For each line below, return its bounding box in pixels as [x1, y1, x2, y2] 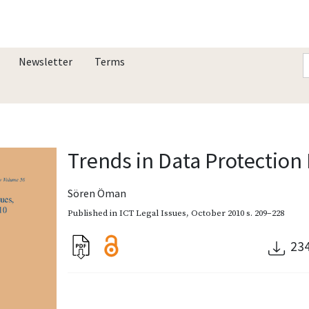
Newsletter [19, 54, 72, 68]
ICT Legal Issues [119, 207, 187, 219]
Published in [68, 207, 120, 219]
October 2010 [191, 207, 245, 219]
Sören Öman [68, 186, 127, 200]
